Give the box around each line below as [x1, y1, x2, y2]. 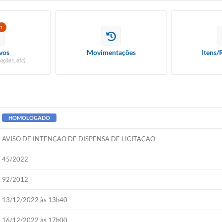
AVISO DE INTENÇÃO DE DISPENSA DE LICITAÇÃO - [2, 135, 160, 143]
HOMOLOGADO [8, 114, 51, 121]
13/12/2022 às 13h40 [2, 196, 68, 204]
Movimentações [86, 48, 136, 56]
